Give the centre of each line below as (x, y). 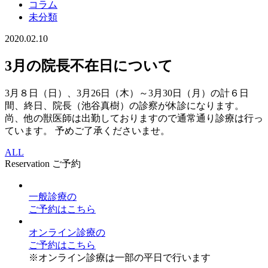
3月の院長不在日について (89, 66)
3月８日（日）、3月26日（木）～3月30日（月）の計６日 (127, 93)
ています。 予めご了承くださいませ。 (87, 130)
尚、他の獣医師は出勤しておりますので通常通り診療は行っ (134, 118)
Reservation (27, 163)
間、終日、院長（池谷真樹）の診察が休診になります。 (124, 105)
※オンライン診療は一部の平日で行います (120, 257)
